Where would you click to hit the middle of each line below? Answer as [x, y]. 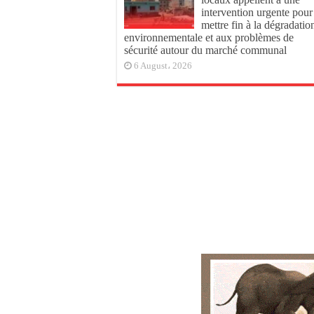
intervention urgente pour [257, 12]
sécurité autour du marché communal [205, 50]
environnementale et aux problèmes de [209, 37]
